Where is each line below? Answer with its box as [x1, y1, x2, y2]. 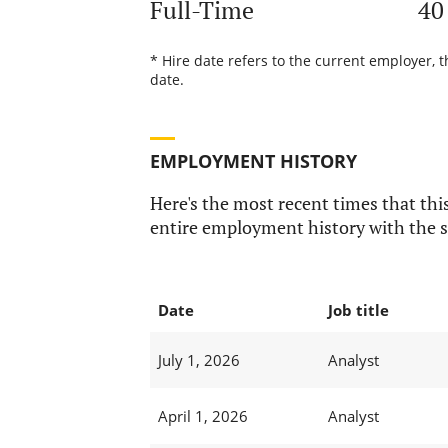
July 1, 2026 [157, 350, 240, 371]
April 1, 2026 [157, 406, 248, 427]
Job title [327, 300, 389, 321]
